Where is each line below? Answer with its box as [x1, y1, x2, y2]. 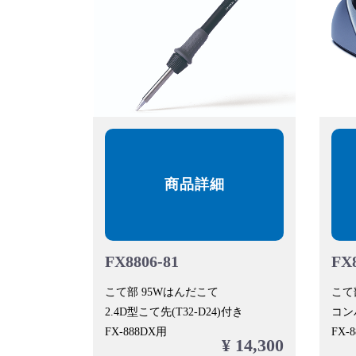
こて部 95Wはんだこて [105, 286, 219, 299]
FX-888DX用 [105, 326, 167, 339]
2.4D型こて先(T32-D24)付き [105, 306, 243, 319]
